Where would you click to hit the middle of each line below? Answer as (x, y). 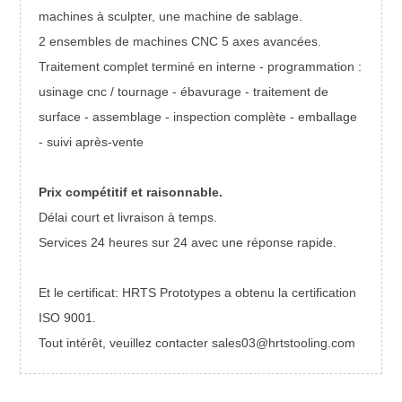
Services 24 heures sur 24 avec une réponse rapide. (190, 243)
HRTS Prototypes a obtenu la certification (238, 293)
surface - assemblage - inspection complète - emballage (198, 117)
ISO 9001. (68, 318)
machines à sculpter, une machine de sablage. (173, 17)
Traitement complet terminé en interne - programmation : (201, 67)
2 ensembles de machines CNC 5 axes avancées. (180, 42)
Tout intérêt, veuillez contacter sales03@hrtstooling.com (197, 343)
